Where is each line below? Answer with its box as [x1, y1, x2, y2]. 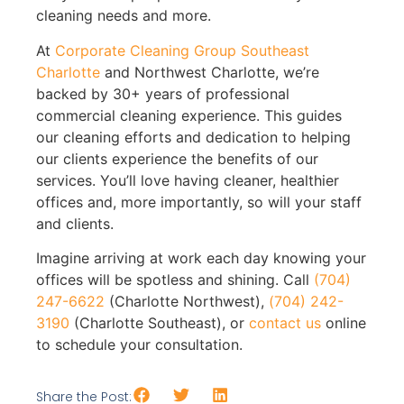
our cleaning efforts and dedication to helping [36, 127, 351, 146]
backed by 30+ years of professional [36, 84, 289, 103]
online [321, 314, 366, 333]
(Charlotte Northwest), [105, 292, 269, 311]
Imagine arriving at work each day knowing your [36, 249, 366, 268]
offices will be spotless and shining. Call [36, 271, 314, 289]
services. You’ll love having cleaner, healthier [36, 170, 339, 189]
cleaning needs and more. [36, 6, 211, 25]
